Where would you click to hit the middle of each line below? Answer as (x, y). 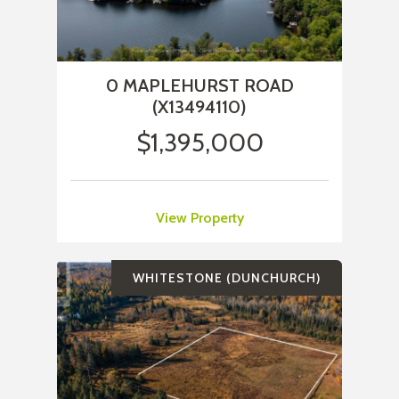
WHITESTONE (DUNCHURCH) (227, 278)
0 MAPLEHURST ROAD (199, 86)
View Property (199, 218)
